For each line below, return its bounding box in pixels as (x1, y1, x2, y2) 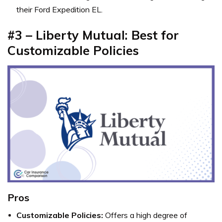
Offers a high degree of (103, 210, 187, 220)
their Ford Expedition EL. (16, 4, 103, 15)
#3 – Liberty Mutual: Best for (7, 27, 179, 43)
